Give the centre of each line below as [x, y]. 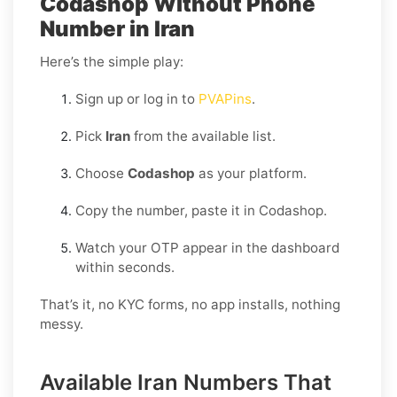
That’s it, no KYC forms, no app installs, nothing [190, 304]
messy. [62, 323]
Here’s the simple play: [112, 61]
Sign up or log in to [137, 98]
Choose [101, 173]
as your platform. [251, 173]
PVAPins [225, 98]
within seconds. [125, 267]
